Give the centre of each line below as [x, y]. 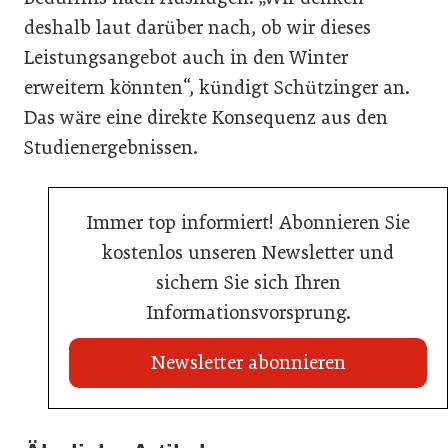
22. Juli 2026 [76, 422]
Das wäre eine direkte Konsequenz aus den [206, 117]
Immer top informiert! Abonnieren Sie [248, 222]
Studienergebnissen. [111, 147]
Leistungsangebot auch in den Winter [186, 57]
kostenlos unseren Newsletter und [248, 252]
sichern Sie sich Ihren [248, 282]
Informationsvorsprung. [248, 312]
